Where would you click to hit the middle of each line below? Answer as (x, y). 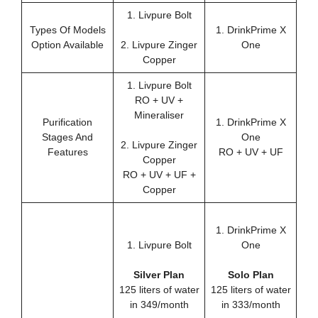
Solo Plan (251, 274)
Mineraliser (159, 115)
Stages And (67, 137)
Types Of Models (67, 29)
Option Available (67, 44)
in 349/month (159, 304)
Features (67, 152)
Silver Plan (159, 274)
